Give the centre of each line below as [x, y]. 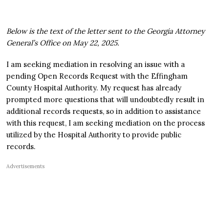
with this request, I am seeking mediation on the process [106, 123]
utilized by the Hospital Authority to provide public [94, 134]
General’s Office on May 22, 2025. [63, 43]
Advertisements [26, 166]
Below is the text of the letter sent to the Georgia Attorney [106, 31]
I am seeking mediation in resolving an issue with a [96, 64]
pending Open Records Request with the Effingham [97, 76]
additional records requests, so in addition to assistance [104, 111]
